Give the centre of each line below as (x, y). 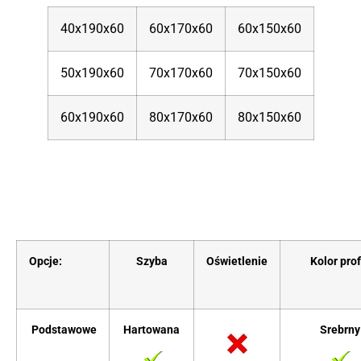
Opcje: (46, 261)
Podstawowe (64, 330)
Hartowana (151, 330)
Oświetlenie (237, 261)
